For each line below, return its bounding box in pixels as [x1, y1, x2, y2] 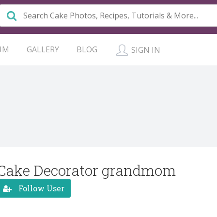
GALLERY [27, 44, 59, 55]
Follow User [16, 183, 64, 193]
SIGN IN [129, 45, 160, 55]
